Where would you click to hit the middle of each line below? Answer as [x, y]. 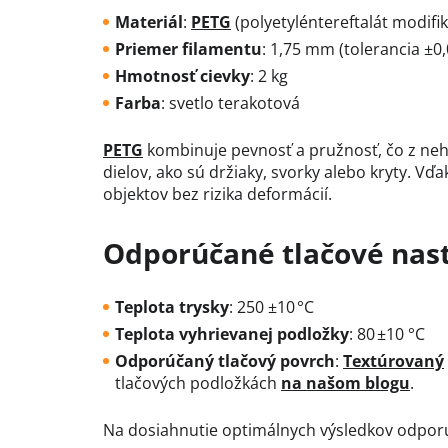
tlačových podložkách [198, 383]
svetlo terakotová [234, 103]
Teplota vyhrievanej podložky [232, 334]
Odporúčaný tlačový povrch [225, 361]
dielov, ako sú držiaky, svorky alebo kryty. [257, 172]
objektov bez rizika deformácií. [217, 194]
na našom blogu [345, 383]
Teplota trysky [172, 307]
